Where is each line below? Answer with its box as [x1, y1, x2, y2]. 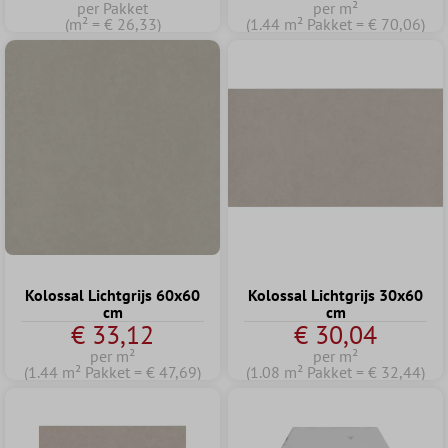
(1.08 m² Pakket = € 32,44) [246, 362, 425, 382]
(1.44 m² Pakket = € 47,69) [24, 362, 201, 382]
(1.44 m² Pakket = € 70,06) [246, 14, 425, 34]
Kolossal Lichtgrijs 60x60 [25, 285, 200, 305]
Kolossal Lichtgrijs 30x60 [248, 285, 423, 305]
